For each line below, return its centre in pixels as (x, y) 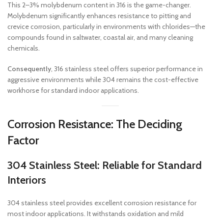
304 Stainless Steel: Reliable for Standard (105, 165)
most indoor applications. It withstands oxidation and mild (96, 214)
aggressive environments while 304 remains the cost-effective (103, 80)
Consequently (29, 69)
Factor (23, 140)
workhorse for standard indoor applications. (73, 90)
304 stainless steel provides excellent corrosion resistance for (102, 203)
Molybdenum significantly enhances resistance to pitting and (99, 16)
